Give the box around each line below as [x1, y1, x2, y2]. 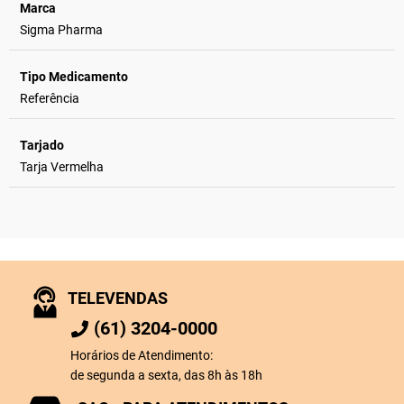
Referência [20, 91, 79, 106]
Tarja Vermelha [20, 160, 104, 174]
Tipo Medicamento [20, 69, 128, 84]
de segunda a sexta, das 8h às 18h [70, 368, 262, 382]
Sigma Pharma [20, 23, 103, 37]
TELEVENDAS [68, 289, 168, 308]
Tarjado [20, 138, 64, 152]
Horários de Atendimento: [70, 348, 213, 363]
